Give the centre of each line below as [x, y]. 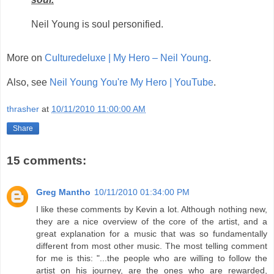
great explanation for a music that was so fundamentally [152, 234]
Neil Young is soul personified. [97, 24]
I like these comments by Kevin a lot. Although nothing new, [152, 209]
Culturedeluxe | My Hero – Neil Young [127, 58]
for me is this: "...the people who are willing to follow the [152, 258]
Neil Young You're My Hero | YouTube [131, 83]
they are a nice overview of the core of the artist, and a [152, 222]
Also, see [28, 83]
